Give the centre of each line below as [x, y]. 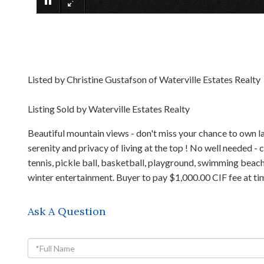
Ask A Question [67, 211]
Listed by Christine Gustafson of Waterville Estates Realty [144, 79]
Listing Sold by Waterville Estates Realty [109, 109]
